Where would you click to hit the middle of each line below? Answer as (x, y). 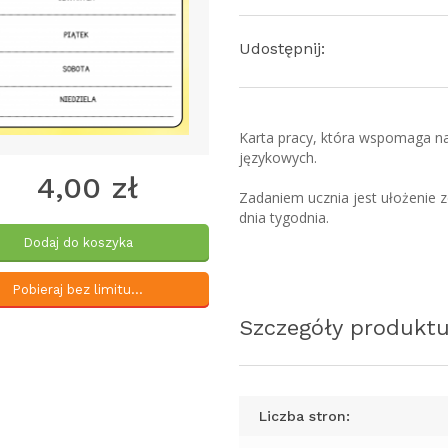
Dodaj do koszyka (77, 243)
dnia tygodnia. (285, 217)
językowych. (279, 157)
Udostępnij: (281, 48)
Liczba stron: (304, 416)
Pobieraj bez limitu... (78, 290)
